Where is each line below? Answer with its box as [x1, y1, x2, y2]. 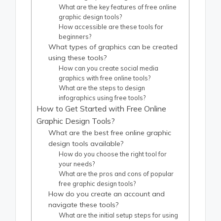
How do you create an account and [48, 189, 165, 199]
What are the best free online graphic [48, 128, 172, 138]
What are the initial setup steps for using [59, 211, 179, 220]
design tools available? [48, 139, 124, 148]
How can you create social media [59, 64, 159, 73]
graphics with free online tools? [59, 74, 151, 82]
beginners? [59, 33, 92, 41]
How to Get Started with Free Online [37, 104, 167, 114]
